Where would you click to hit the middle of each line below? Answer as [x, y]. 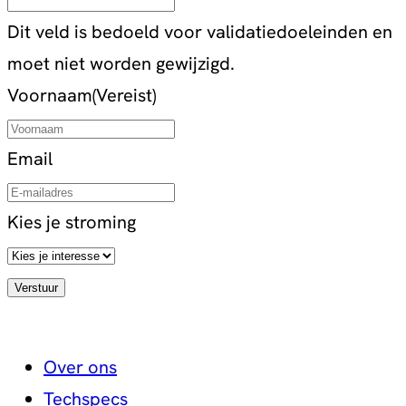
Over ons [80, 367]
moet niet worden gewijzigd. [121, 64]
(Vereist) [124, 96]
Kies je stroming [72, 222]
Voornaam [50, 96]
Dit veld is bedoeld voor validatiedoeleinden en [200, 32]
